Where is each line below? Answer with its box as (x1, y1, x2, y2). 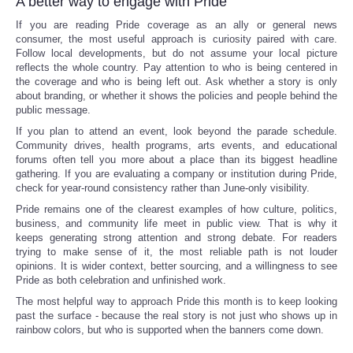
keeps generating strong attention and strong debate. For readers (16, 231, 337, 243)
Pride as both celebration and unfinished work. (16, 273, 226, 286)
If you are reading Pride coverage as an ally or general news (16, 18, 337, 31)
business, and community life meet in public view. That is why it (16, 217, 337, 229)
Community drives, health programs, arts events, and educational (16, 139, 337, 151)
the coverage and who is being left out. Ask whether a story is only (16, 75, 337, 87)
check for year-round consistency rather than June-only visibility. (16, 181, 310, 194)
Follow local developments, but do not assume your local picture (16, 46, 337, 59)
